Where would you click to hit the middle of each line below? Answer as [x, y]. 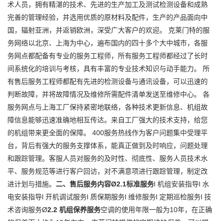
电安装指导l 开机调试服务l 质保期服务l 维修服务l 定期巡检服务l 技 [109, 197]
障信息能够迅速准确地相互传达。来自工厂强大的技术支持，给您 [108, 120]
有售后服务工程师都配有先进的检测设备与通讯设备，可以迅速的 [108, 81]
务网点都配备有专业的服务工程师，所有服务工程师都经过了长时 [108, 55]
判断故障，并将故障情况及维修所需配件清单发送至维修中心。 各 [109, 94]
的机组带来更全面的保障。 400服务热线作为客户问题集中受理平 [108, 132]
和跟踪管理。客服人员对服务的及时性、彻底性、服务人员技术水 [108, 158]
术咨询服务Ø [27, 209]
